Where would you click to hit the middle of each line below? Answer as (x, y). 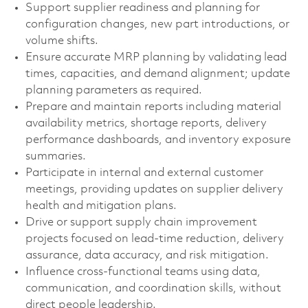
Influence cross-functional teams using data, (143, 272)
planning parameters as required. (113, 90)
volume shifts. (62, 41)
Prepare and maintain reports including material (153, 107)
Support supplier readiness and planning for (142, 8)
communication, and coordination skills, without (153, 288)
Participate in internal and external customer (144, 173)
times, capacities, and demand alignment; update (157, 74)
